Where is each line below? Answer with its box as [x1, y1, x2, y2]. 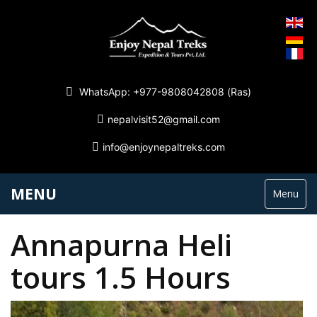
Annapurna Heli [11, 224, 232, 265]
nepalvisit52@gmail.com [108, 113, 220, 126]
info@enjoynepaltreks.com [103, 141, 225, 154]
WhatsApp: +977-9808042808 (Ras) [76, 86, 251, 98]
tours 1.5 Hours [11, 257, 231, 298]
